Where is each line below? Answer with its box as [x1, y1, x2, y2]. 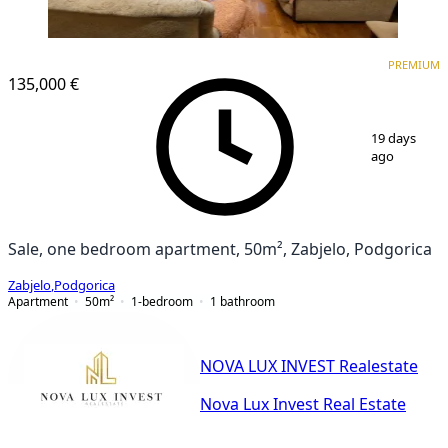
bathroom [220, 294, 275, 308]
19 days [370, 131, 416, 145]
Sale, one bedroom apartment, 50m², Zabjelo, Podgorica [8, 240, 432, 257]
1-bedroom [131, 294, 193, 308]
